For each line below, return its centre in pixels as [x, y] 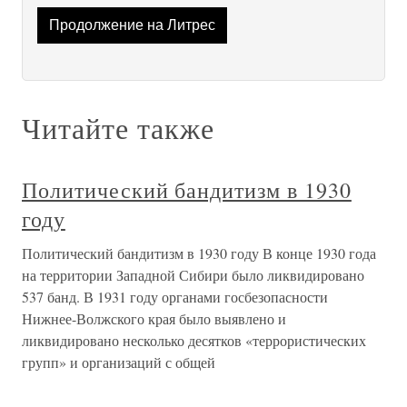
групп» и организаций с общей [119, 362]
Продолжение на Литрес [132, 25]
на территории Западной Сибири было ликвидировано [193, 275]
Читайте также [118, 128]
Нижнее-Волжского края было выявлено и [154, 319]
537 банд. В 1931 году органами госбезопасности [175, 297]
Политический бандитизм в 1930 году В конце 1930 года [199, 253]
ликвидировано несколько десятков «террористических [194, 341]
